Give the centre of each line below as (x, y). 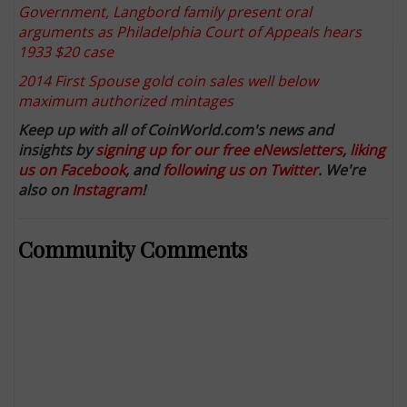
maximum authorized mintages (126, 101)
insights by (57, 150)
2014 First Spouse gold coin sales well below (169, 81)
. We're (342, 170)
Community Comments (133, 249)
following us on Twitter (241, 170)
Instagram (107, 190)
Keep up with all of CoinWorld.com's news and (176, 130)
